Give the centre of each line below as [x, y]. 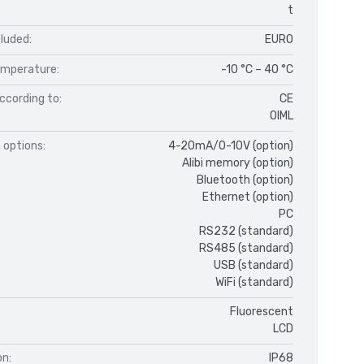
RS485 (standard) [246, 248]
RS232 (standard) [246, 231]
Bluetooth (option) [245, 180]
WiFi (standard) [254, 282]
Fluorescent [262, 311]
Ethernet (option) [248, 197]
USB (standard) [253, 265]
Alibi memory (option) [238, 162]
